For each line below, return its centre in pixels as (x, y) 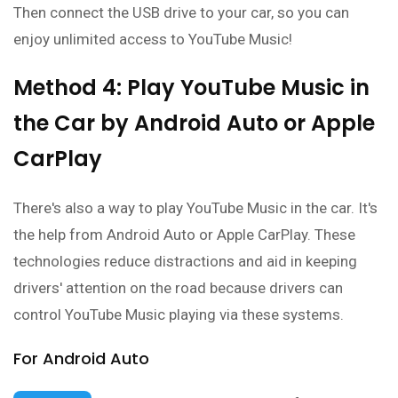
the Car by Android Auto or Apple (194, 123)
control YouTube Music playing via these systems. (179, 315)
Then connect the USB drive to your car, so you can (181, 13)
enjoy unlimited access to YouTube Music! (153, 40)
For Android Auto (81, 359)
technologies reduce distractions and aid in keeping (185, 262)
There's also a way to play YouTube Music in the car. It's (195, 208)
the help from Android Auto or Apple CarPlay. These (184, 235)
